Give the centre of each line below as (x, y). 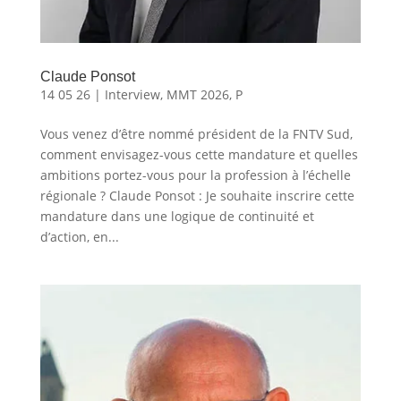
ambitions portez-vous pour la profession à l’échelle (195, 175)
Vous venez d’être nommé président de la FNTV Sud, (196, 134)
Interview (132, 95)
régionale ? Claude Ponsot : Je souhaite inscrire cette (197, 196)
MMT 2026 (197, 95)
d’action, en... (79, 237)
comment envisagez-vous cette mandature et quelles (199, 155)
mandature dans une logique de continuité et (177, 217)
